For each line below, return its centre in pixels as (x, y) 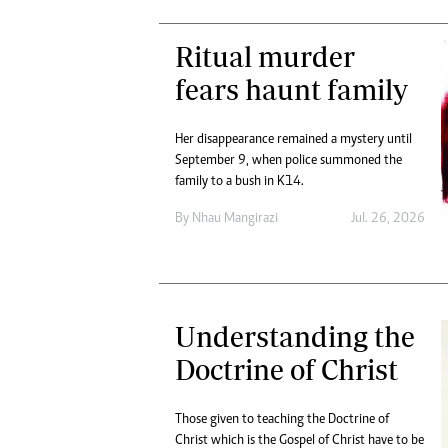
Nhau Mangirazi (235, 218)
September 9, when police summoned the (288, 160)
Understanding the (295, 336)
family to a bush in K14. (239, 181)
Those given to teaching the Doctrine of (282, 419)
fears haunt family (291, 89)
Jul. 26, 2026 (387, 218)
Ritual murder (265, 56)
